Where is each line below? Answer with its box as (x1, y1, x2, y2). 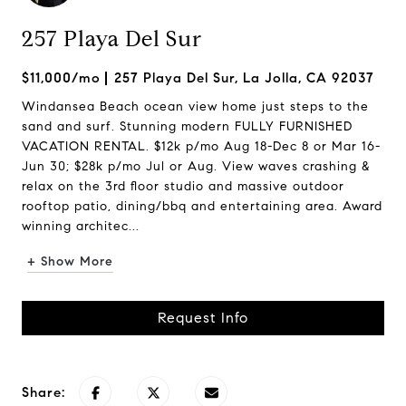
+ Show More (27, 254, 113, 269)
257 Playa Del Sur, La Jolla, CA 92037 (114, 70, 374, 86)
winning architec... (22, 218, 140, 234)
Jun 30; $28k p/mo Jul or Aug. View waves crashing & (22, 159, 371, 174)
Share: (22, 384, 65, 401)
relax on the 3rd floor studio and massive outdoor (22, 179, 344, 194)
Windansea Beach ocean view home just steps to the (22, 99, 369, 114)
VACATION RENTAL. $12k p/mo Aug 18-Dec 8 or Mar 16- (22, 139, 381, 154)
